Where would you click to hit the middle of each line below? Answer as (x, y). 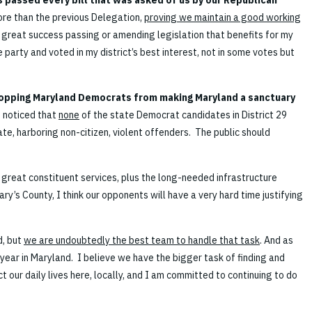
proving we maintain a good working (223, 18)
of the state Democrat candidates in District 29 (183, 115)
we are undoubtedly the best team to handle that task (142, 241)
